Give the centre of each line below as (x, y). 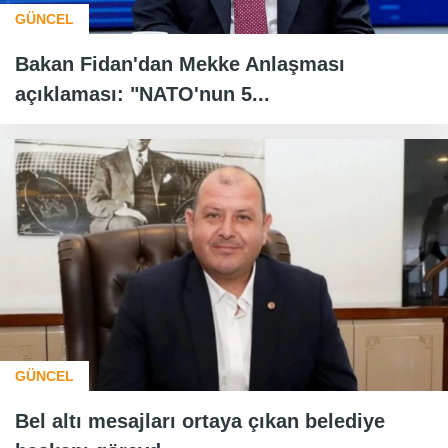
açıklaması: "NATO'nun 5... (142, 93)
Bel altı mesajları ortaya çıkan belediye (200, 420)
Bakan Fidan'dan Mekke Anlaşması (180, 63)
